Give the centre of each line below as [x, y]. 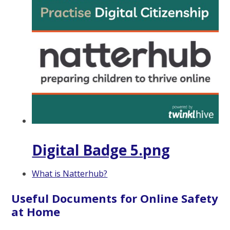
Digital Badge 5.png [101, 150]
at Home [36, 212]
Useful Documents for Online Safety [115, 198]
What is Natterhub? [70, 174]
